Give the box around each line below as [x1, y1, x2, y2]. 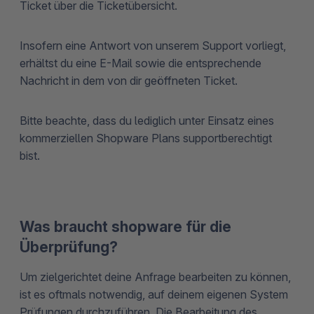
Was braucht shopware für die [20, 217, 231, 235]
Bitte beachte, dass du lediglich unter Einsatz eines [20, 113, 274, 128]
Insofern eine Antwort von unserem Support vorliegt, [20, 38, 286, 53]
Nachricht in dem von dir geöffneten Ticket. [20, 73, 238, 88]
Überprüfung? [20, 238, 118, 256]
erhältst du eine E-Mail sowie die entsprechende [20, 55, 261, 70]
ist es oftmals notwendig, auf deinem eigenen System [20, 287, 288, 301]
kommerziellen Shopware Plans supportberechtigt [20, 130, 272, 145]
